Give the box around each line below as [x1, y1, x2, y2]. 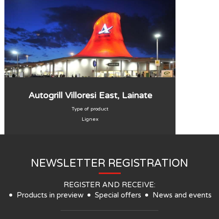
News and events [153, 191, 212, 199]
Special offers [95, 191, 141, 199]
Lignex [82, 116, 98, 122]
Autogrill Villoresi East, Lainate [28, 90, 152, 101]
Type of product [71, 106, 109, 112]
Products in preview [17, 191, 84, 199]
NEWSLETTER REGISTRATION [31, 157, 188, 170]
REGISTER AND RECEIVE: [64, 180, 155, 189]
